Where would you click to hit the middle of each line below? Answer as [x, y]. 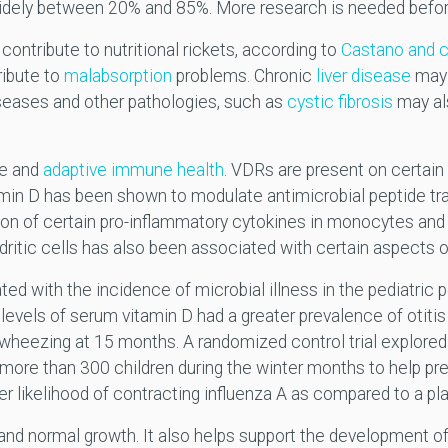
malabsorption [117, 76]
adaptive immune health [133, 170]
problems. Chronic [243, 76]
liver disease [363, 76]
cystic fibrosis [341, 102]
